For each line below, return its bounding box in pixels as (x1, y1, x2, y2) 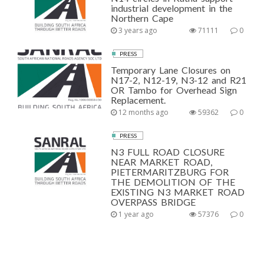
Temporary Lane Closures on (111, 64, 231, 75)
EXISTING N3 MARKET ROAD (111, 186, 245, 197)
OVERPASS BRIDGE (111, 196, 196, 207)
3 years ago (117, 25, 158, 35)
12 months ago (117, 107, 169, 117)
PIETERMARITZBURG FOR (111, 166, 229, 177)
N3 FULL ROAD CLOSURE (111, 146, 225, 157)
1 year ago (117, 209, 154, 219)
